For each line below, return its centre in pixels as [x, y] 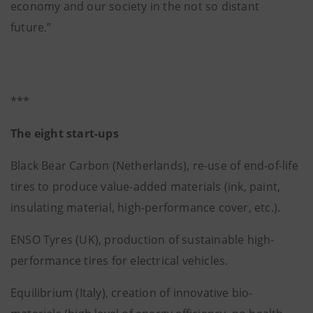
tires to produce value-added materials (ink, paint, [146, 187]
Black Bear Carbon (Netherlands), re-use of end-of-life [154, 166]
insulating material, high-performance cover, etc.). [146, 208]
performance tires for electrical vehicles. [119, 261]
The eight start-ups [65, 133]
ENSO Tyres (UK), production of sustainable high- [143, 240]
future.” [31, 27]
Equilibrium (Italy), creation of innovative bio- [132, 293]
